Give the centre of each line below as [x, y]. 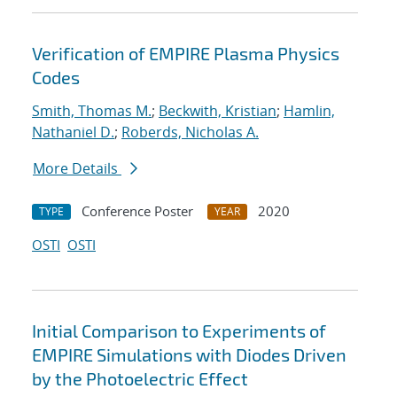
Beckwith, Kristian [218, 111]
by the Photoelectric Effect [140, 379]
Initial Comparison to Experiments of [179, 331]
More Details [77, 169]
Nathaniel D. [73, 132]
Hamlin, [309, 111]
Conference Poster [137, 211]
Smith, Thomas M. [92, 111]
